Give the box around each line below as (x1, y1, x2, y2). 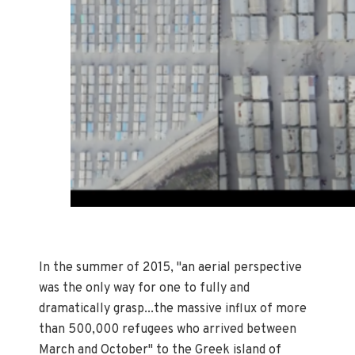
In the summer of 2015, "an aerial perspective (39, 259, 303, 276)
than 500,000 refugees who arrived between (39, 321, 297, 338)
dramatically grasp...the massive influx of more (39, 300, 307, 317)
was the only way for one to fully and (39, 280, 250, 296)
